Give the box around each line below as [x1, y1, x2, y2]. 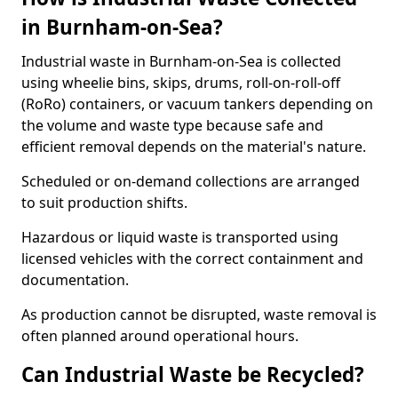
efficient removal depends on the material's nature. [21, 137, 366, 156]
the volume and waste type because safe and [21, 115, 323, 135]
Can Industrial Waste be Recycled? [21, 361, 364, 388]
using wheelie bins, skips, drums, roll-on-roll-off [21, 73, 340, 92]
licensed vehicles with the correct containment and [21, 249, 363, 268]
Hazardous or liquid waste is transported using [21, 227, 338, 247]
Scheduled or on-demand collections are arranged [21, 171, 360, 191]
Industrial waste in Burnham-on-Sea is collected [21, 52, 341, 71]
